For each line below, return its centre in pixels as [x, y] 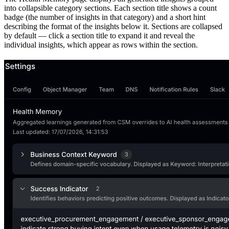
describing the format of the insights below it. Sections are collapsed [113, 27]
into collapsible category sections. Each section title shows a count [110, 8]
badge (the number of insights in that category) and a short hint [105, 17]
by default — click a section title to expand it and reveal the [99, 36]
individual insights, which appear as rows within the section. [101, 45]
